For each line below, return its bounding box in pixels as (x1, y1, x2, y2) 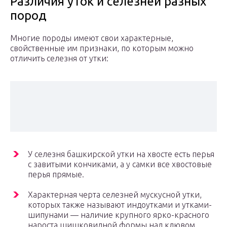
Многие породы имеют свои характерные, (10, 33, 173, 43)
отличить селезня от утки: (10, 54, 108, 63)
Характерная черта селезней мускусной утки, (28, 190, 202, 200)
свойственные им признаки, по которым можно (10, 44, 194, 53)
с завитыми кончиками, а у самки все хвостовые (28, 160, 212, 169)
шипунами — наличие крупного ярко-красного (28, 210, 209, 220)
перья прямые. (28, 170, 84, 179)
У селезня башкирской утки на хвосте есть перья (28, 149, 214, 159)
